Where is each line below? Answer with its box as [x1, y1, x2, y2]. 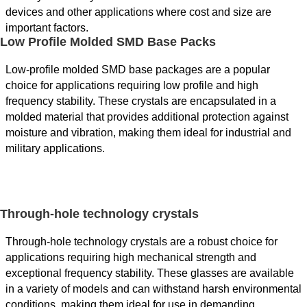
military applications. [5, 142, 105, 154]
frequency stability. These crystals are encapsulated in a [5, 95, 276, 107]
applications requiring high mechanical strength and [5, 251, 256, 263]
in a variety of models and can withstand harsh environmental [5, 282, 302, 295]
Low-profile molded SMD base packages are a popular [5, 63, 270, 75]
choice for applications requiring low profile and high [5, 79, 258, 91]
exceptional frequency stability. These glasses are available [5, 267, 294, 279]
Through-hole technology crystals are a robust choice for [5, 235, 278, 247]
